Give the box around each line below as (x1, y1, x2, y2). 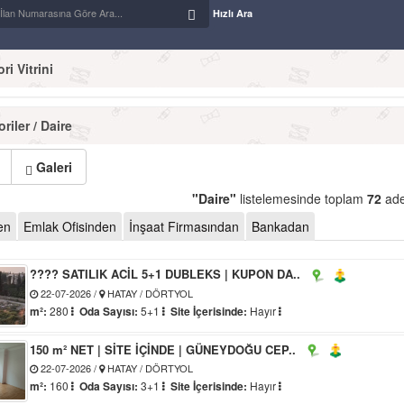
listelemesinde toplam (235, 189, 367, 208)
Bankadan (252, 217, 309, 236)
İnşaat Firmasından (129, 217, 239, 236)
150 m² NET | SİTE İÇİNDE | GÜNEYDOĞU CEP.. (30, 340, 297, 358)
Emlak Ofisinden (23, 217, 116, 236)
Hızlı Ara (213, 6, 252, 21)
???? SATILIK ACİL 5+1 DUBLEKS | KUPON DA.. (30, 265, 301, 283)
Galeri (32, 158, 72, 177)
